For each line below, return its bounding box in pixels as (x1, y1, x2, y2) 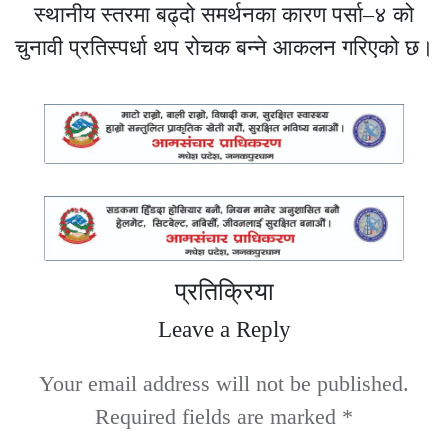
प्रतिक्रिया (174, 277, 274, 305)
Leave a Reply (157, 315, 291, 342)
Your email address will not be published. (39, 370, 409, 396)
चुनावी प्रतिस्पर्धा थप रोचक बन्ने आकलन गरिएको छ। (14, 34, 434, 60)
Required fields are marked (95, 403, 342, 429)
